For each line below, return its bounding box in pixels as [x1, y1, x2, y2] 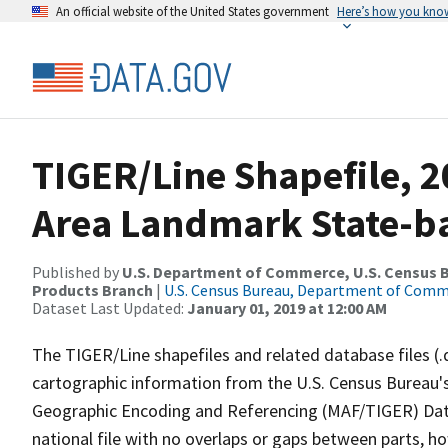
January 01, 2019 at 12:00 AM [187, 298, 387, 318]
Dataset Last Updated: [32, 298, 187, 318]
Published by [32, 262, 122, 282]
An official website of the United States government [56, 3, 329, 19]
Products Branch [32, 280, 153, 300]
